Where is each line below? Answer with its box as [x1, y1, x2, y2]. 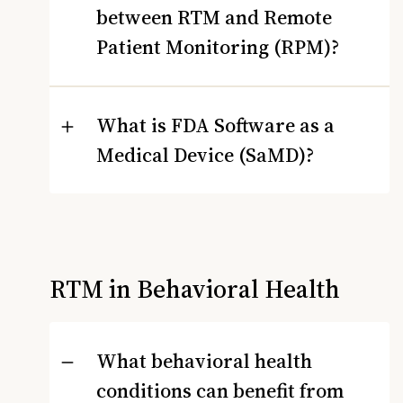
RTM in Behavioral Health [49, 272, 340, 306]
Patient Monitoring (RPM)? [96, 32, 339, 60]
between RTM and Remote [96, 3, 332, 31]
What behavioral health [96, 347, 312, 374]
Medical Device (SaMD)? [96, 141, 314, 168]
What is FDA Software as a [96, 112, 335, 139]
